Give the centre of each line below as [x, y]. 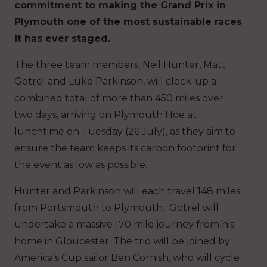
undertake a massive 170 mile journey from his [124, 225]
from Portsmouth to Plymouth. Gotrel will [117, 208]
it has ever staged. [62, 39]
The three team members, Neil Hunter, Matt [120, 65]
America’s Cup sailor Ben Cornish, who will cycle [127, 258]
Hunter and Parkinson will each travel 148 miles [127, 191]
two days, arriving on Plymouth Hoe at [105, 115]
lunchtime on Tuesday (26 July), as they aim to [125, 132]
